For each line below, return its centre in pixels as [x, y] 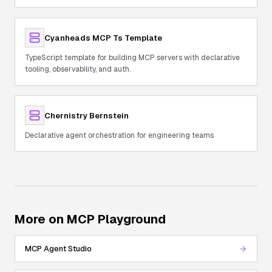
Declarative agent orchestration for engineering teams [119, 135]
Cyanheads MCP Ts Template [103, 38]
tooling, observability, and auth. [78, 69]
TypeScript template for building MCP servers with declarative [132, 58]
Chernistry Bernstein [87, 115]
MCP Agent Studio [58, 249]
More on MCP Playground [90, 219]
